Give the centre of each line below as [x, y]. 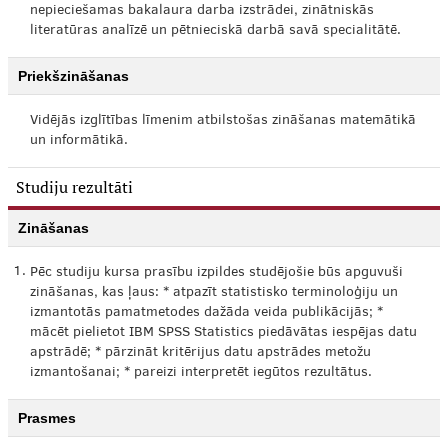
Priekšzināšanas [73, 76]
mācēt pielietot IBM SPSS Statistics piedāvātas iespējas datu [223, 333]
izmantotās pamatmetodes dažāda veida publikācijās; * [206, 313]
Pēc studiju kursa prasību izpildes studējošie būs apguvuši [216, 273]
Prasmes [47, 418]
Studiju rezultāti [74, 187]
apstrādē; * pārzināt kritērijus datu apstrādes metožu [200, 353]
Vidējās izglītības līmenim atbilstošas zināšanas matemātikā [223, 121]
